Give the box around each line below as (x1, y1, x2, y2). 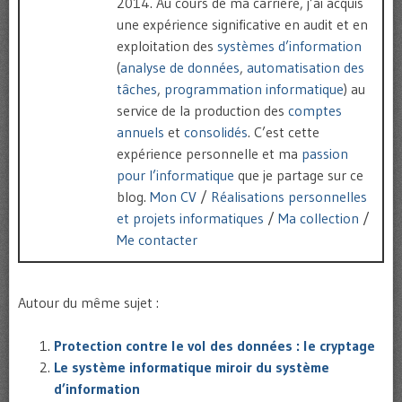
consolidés (184, 123, 248, 142)
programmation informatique (164, 80, 344, 99)
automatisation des (247, 58, 364, 77)
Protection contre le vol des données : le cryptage (54, 336, 375, 355)
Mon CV (150, 188, 197, 206)
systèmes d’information (217, 37, 362, 56)
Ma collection (278, 209, 359, 228)
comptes (288, 101, 342, 120)
